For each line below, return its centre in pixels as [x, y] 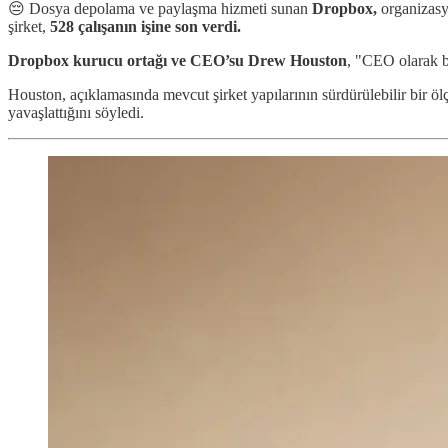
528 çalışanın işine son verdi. [147, 26]
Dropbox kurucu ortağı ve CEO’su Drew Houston [177, 60]
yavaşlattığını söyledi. [76, 112]
